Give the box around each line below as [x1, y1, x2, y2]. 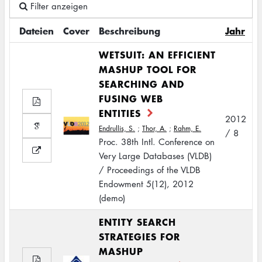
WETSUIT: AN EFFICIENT [99, 47, 216, 61]
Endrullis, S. [99, 123, 135, 133]
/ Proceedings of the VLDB [99, 164, 201, 175]
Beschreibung [99, 23, 160, 37]
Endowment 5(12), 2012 [99, 178, 194, 189]
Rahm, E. [174, 123, 201, 133]
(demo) [99, 192, 125, 204]
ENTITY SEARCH [99, 215, 176, 229]
